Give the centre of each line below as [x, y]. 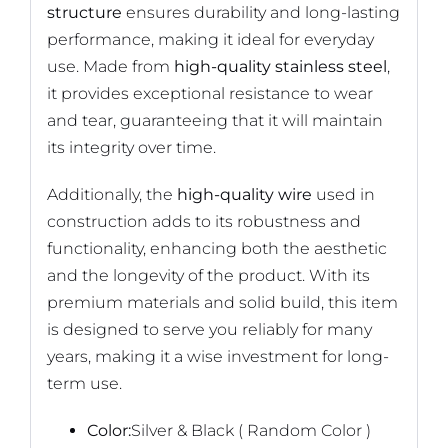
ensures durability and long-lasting [260, 12]
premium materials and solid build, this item [222, 302]
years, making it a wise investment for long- [217, 356]
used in [343, 194]
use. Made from [110, 66]
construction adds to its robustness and [203, 221]
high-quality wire [244, 194]
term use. [84, 383]
